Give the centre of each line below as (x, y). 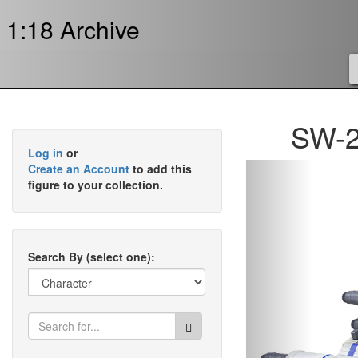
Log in (46, 153)
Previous (309, 170)
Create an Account (79, 169)
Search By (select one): (91, 257)
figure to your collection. (95, 185)
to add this (161, 169)
